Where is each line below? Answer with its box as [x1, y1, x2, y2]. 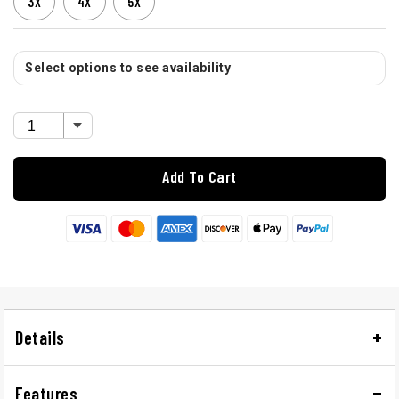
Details [15, 326, 65, 348]
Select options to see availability [25, 61, 231, 76]
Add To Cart [162, 167, 237, 187]
